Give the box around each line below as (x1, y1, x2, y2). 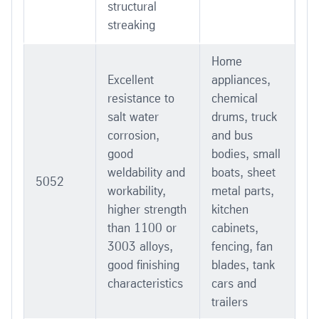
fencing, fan (211, 239, 273, 253)
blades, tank (211, 257, 275, 272)
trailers (211, 294, 248, 309)
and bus (211, 127, 253, 142)
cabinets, (211, 220, 258, 235)
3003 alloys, (108, 239, 173, 253)
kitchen (211, 202, 249, 216)
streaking (108, 17, 155, 32)
